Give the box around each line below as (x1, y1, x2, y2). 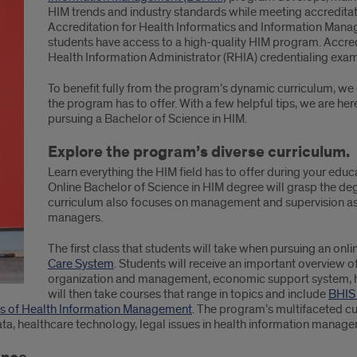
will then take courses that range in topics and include (47, 286, 328, 302)
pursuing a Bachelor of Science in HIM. (47, 111, 247, 127)
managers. (47, 210, 103, 226)
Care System (47, 256, 114, 272)
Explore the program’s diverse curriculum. (47, 142, 350, 163)
